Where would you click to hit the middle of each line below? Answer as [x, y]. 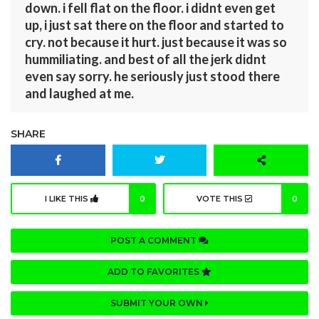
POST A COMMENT [155, 241]
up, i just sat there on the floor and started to [155, 25]
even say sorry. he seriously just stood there [152, 77]
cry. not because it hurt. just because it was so [156, 42]
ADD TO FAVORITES [155, 272]
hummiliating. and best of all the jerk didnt [146, 59]
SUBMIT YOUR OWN [158, 303]
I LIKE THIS [68, 199]
